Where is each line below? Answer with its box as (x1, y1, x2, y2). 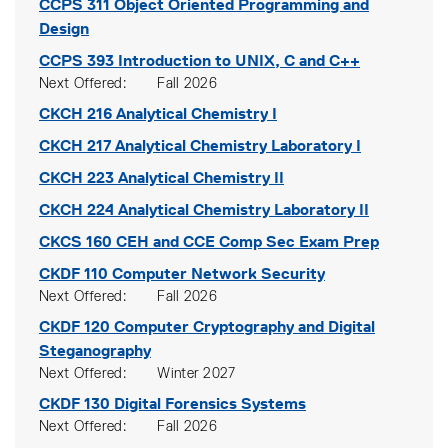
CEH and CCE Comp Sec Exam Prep (116, 232, 379, 251)
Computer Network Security (112, 264, 325, 283)
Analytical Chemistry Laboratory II (118, 200, 369, 219)
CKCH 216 (39, 104, 112, 123)
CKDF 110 (39, 264, 108, 283)
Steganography (39, 341, 151, 360)
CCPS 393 (39, 51, 114, 70)
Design (39, 19, 89, 38)
